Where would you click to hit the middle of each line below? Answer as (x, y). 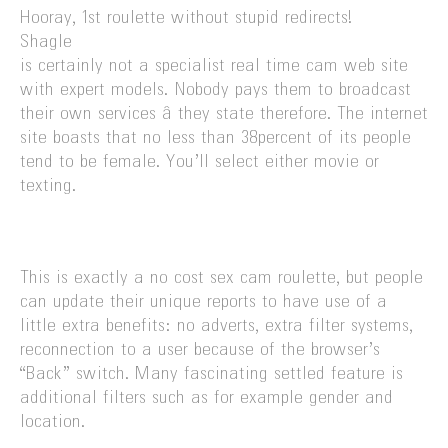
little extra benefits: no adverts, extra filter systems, (216, 326)
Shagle (46, 42)
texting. (48, 186)
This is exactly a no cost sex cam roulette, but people (221, 278)
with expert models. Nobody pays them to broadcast (215, 90)
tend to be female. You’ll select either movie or (199, 162)
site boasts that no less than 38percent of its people (215, 138)
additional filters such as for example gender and (206, 398)
